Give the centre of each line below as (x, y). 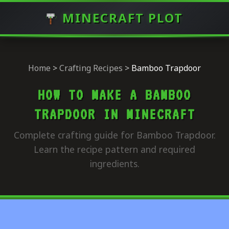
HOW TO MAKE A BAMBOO (114, 94)
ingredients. (114, 163)
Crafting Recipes (91, 68)
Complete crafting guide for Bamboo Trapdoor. (114, 135)
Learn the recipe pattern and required (114, 149)
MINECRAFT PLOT (123, 17)
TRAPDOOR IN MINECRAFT (114, 114)
